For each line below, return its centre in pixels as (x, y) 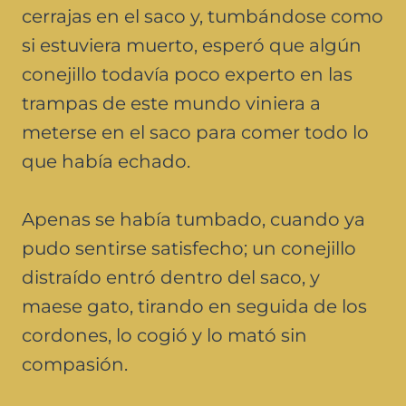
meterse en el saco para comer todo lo (195, 132)
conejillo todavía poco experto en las (187, 74)
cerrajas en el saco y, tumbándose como (203, 16)
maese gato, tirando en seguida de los (194, 306)
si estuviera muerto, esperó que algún (192, 45)
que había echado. (106, 161)
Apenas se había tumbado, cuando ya (193, 219)
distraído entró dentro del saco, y (171, 277)
